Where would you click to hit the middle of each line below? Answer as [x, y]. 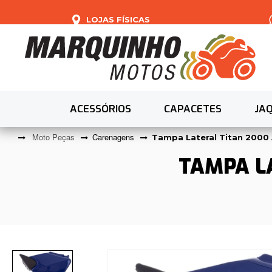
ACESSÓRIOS [100, 109]
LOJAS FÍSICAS [118, 19]
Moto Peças [53, 137]
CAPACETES [193, 109]
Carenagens [113, 137]
